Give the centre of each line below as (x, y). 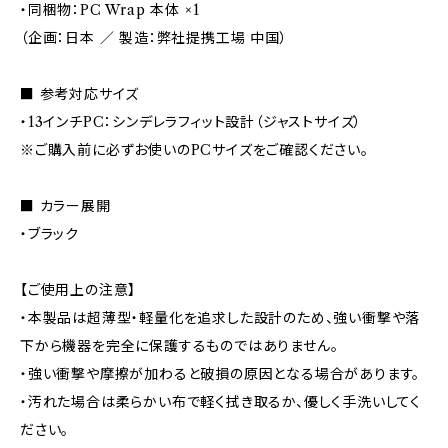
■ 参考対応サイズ (80, 93)
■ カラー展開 (65, 205)
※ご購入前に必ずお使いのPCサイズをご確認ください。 (194, 149)
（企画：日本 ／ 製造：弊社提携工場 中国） (154, 37)
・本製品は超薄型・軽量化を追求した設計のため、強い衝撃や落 (220, 317)
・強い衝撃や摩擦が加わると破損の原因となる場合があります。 (220, 373)
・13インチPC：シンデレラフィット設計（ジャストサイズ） (191, 121)
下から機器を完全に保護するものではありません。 (179, 345)
